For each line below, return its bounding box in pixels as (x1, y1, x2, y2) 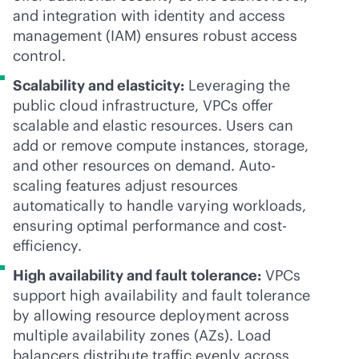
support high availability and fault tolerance (13, 286, 310, 305)
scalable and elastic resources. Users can (13, 116, 293, 135)
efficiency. (13, 236, 82, 255)
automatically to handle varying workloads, (13, 196, 306, 215)
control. (13, 46, 66, 65)
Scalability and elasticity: (13, 76, 184, 95)
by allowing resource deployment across (13, 306, 289, 325)
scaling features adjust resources (13, 176, 238, 195)
